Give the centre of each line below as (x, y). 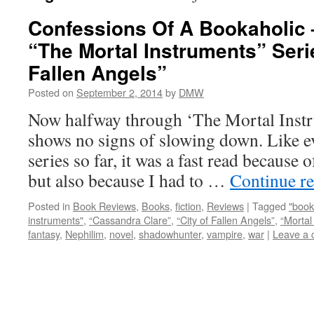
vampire (225, 234)
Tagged (269, 206)
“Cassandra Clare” (130, 220)
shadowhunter (170, 234)
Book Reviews (104, 206)
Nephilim (84, 234)
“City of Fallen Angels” (226, 220)
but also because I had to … (129, 180)
